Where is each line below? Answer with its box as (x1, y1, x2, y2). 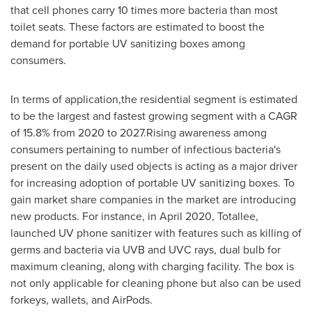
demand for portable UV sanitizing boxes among (10, 36, 245, 52)
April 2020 (159, 208, 212, 224)
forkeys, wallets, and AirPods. (10, 292, 153, 308)
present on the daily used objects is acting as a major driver (10, 158, 297, 174)
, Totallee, (212, 208, 258, 224)
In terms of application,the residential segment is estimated (10, 91, 297, 107)
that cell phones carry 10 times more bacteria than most (10, 2, 278, 18)
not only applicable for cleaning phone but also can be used (10, 275, 301, 291)
